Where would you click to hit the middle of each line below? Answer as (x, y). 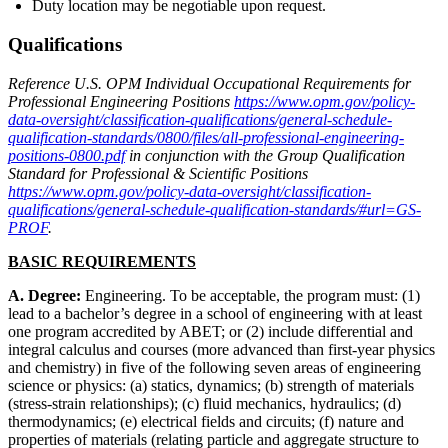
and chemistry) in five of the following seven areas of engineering (214, 367)
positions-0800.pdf (66, 155)
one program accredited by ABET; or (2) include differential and (210, 331)
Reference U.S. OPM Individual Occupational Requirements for (209, 83)
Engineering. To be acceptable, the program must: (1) (252, 295)
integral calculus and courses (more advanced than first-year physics (221, 349)
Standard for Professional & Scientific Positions (158, 173)
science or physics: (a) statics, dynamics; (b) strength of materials (211, 385)
